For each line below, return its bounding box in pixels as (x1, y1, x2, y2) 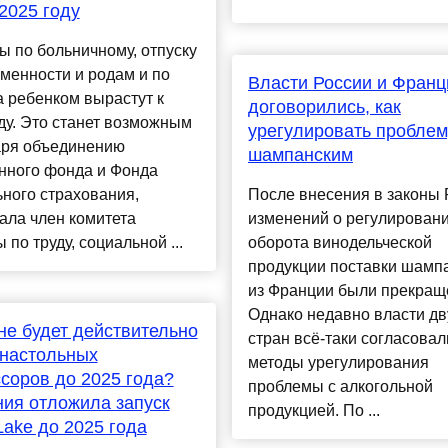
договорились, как (247, 97, 401, 118)
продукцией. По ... (247, 402, 380, 420)
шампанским (247, 145, 353, 166)
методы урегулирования (247, 354, 429, 372)
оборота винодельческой (247, 234, 432, 252)
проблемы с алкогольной (247, 378, 433, 396)
